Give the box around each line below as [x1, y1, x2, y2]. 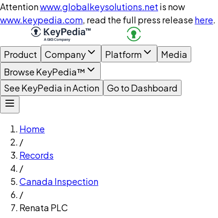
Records [19, 149, 54, 161]
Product [4, 49, 37, 60]
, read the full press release [83, 14, 193, 25]
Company [45, 49, 86, 60]
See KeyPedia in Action [4, 82, 99, 93]
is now [160, 1, 185, 12]
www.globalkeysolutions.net [40, 1, 158, 12]
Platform [105, 49, 142, 60]
